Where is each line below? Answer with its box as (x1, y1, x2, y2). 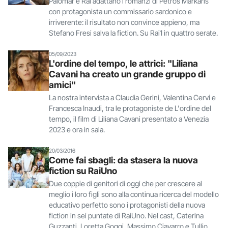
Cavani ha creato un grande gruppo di (49, 68, 206, 79)
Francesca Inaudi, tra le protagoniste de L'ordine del (49, 103, 211, 112)
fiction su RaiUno (49, 165, 117, 176)
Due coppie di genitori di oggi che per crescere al (49, 179, 202, 188)
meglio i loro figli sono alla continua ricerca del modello (49, 189, 219, 198)
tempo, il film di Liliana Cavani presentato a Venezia (49, 114, 209, 123)
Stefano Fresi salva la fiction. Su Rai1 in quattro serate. (49, 28, 218, 37)
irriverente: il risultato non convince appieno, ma (49, 17, 199, 26)
